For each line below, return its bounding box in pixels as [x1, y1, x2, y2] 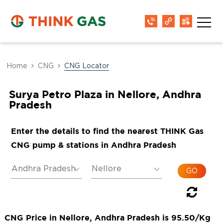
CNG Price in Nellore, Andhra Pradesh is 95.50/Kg [4, 213, 211, 222]
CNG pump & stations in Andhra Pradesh [10, 140, 176, 149]
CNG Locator [64, 63, 110, 70]
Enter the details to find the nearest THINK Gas [10, 126, 204, 135]
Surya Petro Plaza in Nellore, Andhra [8, 88, 201, 100]
